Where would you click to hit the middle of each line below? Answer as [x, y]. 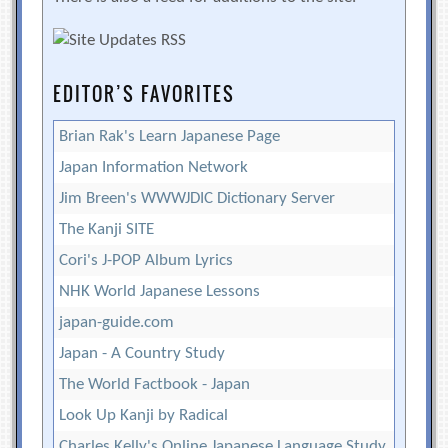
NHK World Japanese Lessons [160, 291]
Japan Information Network [154, 167]
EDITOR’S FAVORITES [144, 93]
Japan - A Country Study [142, 353]
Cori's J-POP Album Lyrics [146, 260]
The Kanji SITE [107, 229]
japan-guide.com [117, 322]
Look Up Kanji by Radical [144, 415]
